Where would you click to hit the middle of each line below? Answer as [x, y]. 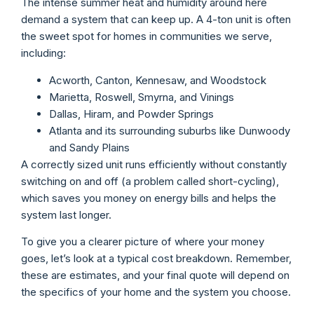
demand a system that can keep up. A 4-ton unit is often [156, 20]
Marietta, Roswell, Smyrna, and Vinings [142, 97]
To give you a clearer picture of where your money [143, 241]
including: [43, 53]
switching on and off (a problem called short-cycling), [150, 181]
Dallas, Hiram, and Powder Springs [131, 114]
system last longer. [66, 214]
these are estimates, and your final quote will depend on [155, 275]
